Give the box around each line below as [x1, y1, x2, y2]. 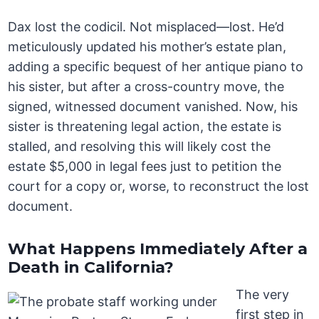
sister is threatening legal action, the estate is [8, 119, 282, 135]
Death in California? [8, 258, 174, 278]
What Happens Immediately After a [8, 239, 308, 259]
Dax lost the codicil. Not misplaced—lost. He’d [8, 19, 285, 35]
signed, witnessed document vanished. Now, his [8, 99, 298, 115]
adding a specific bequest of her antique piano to [8, 59, 304, 75]
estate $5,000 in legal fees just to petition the [8, 159, 282, 174]
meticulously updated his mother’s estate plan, [8, 39, 287, 55]
